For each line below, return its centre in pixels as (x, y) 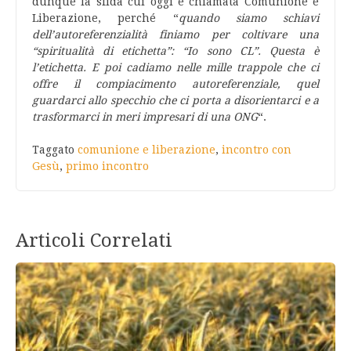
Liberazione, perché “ (105, 18)
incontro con (257, 150)
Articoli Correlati (94, 241)
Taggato (55, 150)
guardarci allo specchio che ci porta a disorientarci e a (175, 100)
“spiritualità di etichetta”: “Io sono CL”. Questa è (175, 51)
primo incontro (107, 166)
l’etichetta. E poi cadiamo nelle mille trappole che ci (175, 67)
